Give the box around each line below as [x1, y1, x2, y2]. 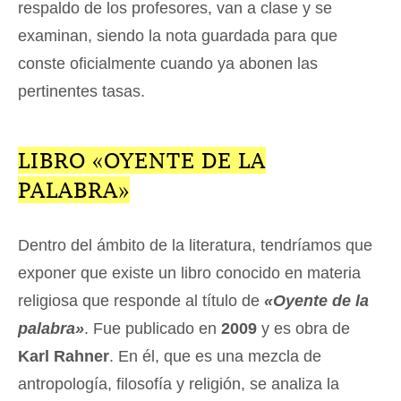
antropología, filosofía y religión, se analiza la [18, 374, 339, 393]
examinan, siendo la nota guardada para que [18, 26, 337, 45]
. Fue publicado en [84, 319, 221, 337]
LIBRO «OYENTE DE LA [18, 146, 266, 174]
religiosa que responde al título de [18, 291, 264, 310]
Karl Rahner [18, 346, 109, 365]
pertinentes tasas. [18, 81, 145, 100]
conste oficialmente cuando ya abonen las [18, 54, 318, 73]
